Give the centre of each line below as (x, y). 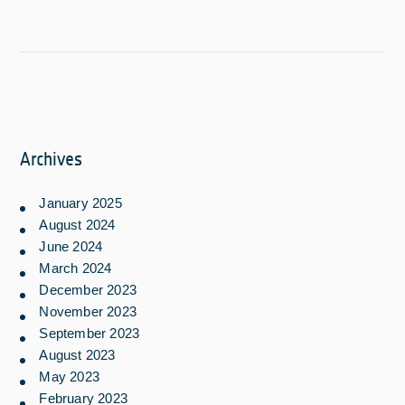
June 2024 (71, 246)
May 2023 (70, 376)
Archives (52, 159)
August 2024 (77, 224)
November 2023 (88, 311)
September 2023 (89, 333)
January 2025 (80, 202)
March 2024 (75, 268)
